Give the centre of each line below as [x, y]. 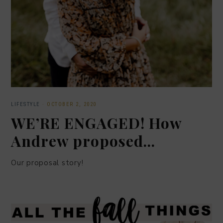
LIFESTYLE [26, 105]
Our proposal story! [47, 163]
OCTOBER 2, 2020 [72, 105]
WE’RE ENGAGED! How [96, 123]
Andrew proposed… [83, 141]
